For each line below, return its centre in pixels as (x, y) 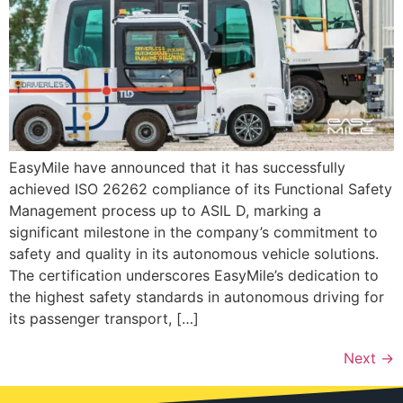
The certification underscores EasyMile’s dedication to (194, 276)
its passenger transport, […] (104, 319)
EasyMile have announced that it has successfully (177, 168)
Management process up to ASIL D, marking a (165, 211)
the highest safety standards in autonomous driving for (197, 297)
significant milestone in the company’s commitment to (193, 233)
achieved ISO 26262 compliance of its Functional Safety (201, 189)
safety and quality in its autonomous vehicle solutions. (194, 254)
